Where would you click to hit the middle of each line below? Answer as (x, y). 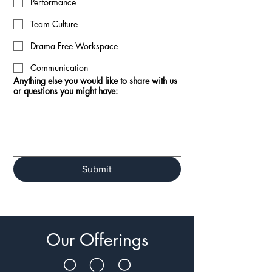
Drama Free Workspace (74, 46)
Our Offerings (97, 240)
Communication (59, 68)
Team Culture (54, 24)
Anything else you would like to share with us (95, 80)
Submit (97, 169)
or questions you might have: (66, 91)
